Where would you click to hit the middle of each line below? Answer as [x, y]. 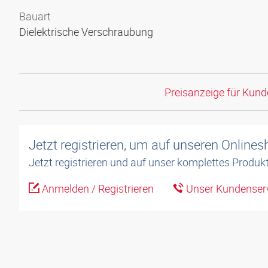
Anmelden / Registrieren [97, 189]
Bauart [35, 16]
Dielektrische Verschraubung [87, 32]
